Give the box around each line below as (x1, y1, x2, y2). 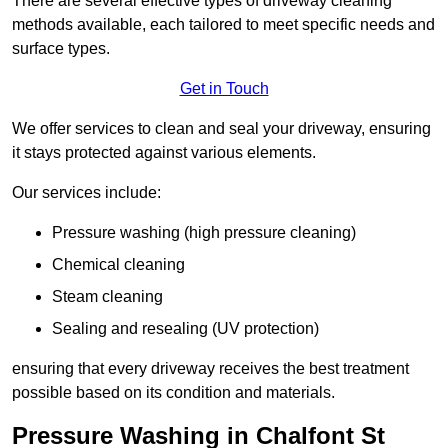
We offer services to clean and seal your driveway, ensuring (12, 120, 431, 138)
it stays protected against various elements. (12, 144, 316, 162)
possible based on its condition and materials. (12, 384, 335, 402)
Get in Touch (179, 80, 269, 98)
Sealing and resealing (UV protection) (52, 320, 319, 338)
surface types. (12, 40, 110, 58)
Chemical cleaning (52, 256, 185, 274)
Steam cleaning (52, 288, 163, 306)
